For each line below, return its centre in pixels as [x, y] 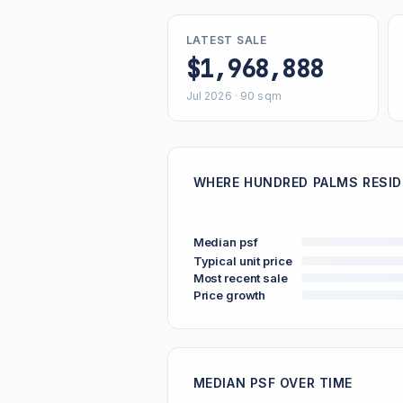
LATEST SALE [226, 40]
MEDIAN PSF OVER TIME [273, 383]
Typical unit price [242, 260]
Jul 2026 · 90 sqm [233, 96]
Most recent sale [240, 278]
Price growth [229, 295]
